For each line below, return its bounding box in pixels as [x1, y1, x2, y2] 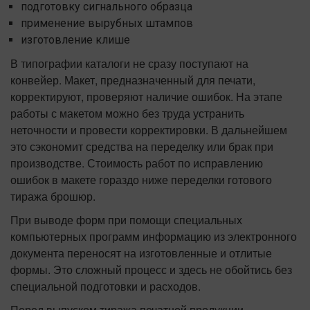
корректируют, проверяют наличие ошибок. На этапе [10, 89, 282, 105]
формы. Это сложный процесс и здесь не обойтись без [10, 262, 292, 278]
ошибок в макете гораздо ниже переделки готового [10, 172, 272, 188]
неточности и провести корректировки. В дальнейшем [10, 122, 287, 138]
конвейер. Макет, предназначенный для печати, [10, 72, 255, 89]
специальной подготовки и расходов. [10, 278, 201, 295]
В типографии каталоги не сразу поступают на [10, 55, 248, 72]
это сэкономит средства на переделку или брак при [10, 138, 273, 155]
